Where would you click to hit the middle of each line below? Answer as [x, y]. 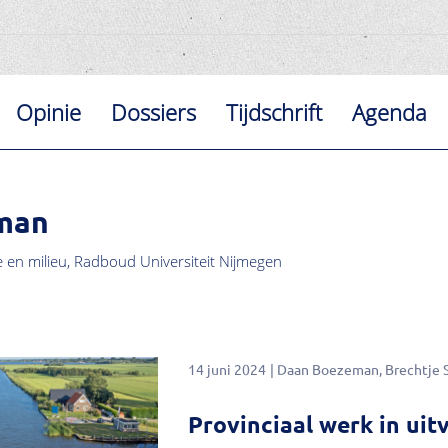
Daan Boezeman [327, 369]
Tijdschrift [274, 112]
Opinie [49, 112]
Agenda [390, 112]
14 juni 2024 [226, 369]
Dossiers [154, 112]
